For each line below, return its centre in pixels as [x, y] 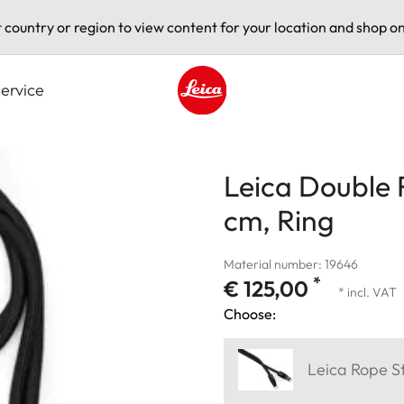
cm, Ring [279, 220]
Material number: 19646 [291, 264]
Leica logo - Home [235, 124]
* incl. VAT [367, 292]
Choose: [250, 313]
